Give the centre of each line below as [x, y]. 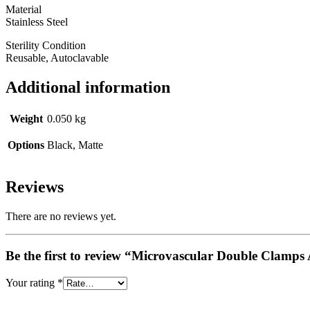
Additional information [88, 87]
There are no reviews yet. [61, 217]
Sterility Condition [46, 45]
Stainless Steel [37, 21]
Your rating [31, 282]
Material [24, 9]
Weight [26, 118]
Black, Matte [75, 145]
